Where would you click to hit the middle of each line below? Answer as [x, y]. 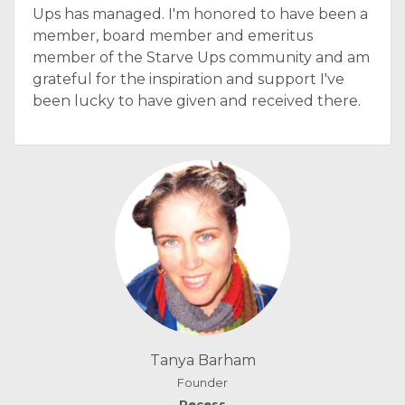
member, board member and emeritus [173, 36]
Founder [202, 383]
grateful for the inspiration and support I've [188, 79]
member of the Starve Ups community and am [201, 57]
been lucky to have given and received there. [197, 101]
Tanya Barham [202, 360]
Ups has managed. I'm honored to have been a [200, 14]
